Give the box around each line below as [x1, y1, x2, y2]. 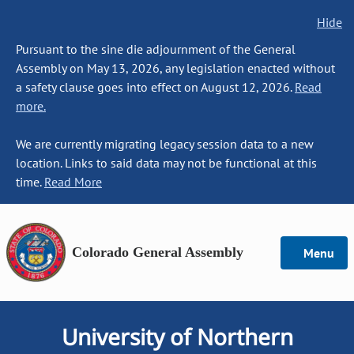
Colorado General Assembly [72, 244, 243, 260]
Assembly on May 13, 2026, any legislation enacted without [16, 60, 335, 76]
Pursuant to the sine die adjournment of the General [16, 41, 296, 57]
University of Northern [61, 322, 293, 352]
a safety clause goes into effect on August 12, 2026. [16, 79, 295, 95]
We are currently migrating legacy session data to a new [16, 136, 314, 152]
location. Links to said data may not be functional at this [16, 155, 317, 171]
